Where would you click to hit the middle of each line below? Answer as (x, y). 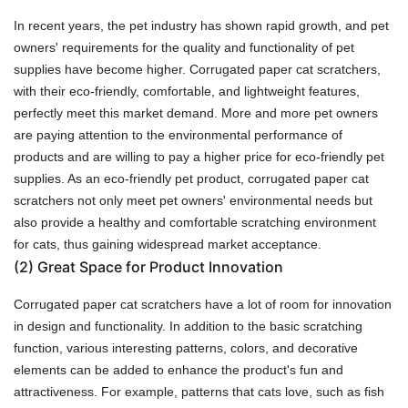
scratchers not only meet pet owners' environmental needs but (193, 200)
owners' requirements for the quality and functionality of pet (184, 47)
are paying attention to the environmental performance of (178, 134)
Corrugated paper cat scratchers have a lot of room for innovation (203, 304)
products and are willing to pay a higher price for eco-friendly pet (199, 156)
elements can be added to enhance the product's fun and (178, 369)
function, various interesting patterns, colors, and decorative (186, 347)
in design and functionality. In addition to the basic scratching (188, 326)
